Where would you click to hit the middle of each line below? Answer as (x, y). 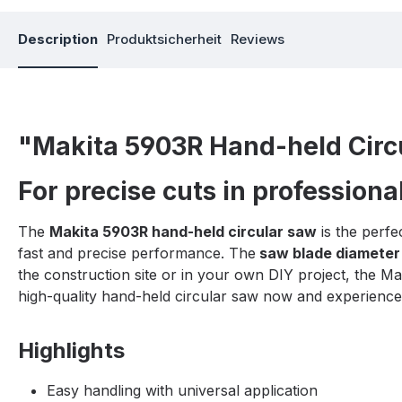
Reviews (258, 39)
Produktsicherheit (164, 39)
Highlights (71, 351)
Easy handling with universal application (182, 391)
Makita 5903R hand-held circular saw (183, 232)
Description (58, 39)
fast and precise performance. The (137, 253)
